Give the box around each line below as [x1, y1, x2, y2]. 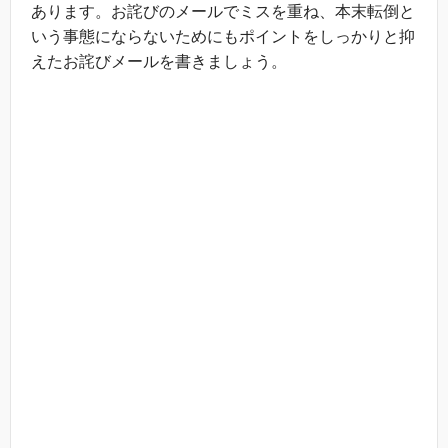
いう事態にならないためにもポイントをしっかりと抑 [31, 27, 415, 45]
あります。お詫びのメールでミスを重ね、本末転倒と [31, 2, 415, 20]
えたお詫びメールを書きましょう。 [31, 52, 287, 70]
